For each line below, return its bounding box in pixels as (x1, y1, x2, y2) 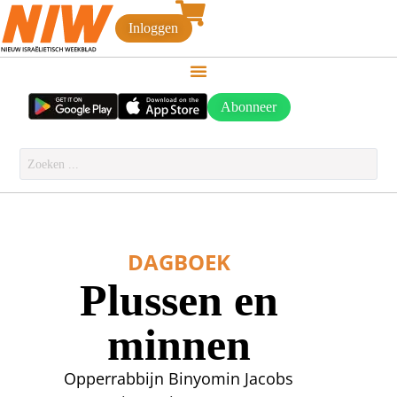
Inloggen (128, 19, 179, 37)
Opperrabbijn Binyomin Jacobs (64, 368, 294, 390)
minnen (106, 319, 251, 370)
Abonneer (221, 98, 277, 116)
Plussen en (79, 275, 278, 326)
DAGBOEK (127, 247, 230, 277)
